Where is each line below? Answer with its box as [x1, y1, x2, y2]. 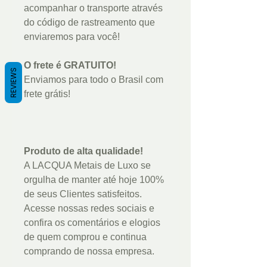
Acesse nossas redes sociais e [24, 203, 154, 213]
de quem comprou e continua [24, 231, 147, 242]
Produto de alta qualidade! [24, 145, 143, 156]
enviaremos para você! [24, 31, 120, 42]
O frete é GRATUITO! [24, 60, 116, 70]
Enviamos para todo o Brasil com [24, 74, 163, 85]
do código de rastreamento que [24, 17, 155, 27]
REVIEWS [8, 67, 18, 98]
